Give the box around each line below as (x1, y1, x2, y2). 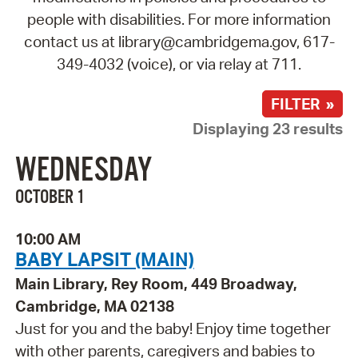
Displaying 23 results (193, 118, 344, 138)
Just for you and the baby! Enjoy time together (14, 319, 331, 339)
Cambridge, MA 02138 (14, 296, 174, 316)
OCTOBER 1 (14, 185, 85, 210)
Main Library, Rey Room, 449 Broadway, (14, 274, 297, 294)
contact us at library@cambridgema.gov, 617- (23, 31, 335, 51)
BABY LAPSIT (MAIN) (14, 247, 194, 272)
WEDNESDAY (14, 151, 152, 192)
